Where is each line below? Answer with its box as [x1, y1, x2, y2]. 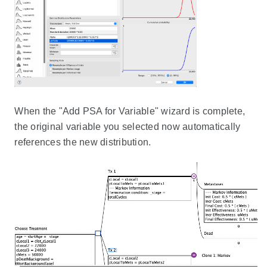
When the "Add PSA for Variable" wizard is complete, [14, 105, 246, 116]
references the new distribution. [14, 136, 151, 147]
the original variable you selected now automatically [14, 121, 241, 132]
